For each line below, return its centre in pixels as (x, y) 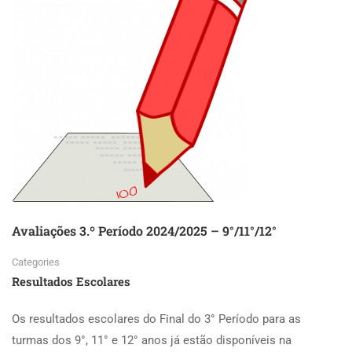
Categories (36, 262)
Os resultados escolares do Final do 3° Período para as (156, 319)
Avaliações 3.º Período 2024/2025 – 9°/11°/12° (144, 231)
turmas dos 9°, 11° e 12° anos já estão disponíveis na (152, 341)
